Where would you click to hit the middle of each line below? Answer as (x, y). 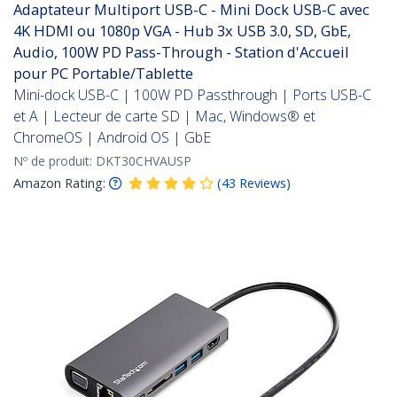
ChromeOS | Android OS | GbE (112, 138)
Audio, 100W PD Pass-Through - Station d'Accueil (181, 52)
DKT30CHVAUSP (144, 161)
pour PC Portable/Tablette (103, 74)
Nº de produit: (54, 161)
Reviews (263, 183)
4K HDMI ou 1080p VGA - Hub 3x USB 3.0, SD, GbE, (182, 31)
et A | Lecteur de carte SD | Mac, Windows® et (164, 117)
